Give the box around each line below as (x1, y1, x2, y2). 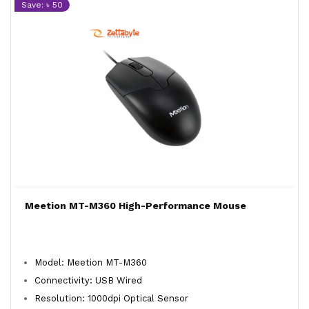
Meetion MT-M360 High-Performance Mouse (25, 200, 246, 211)
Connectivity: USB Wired (34, 275, 142, 286)
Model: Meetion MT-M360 (34, 257, 147, 268)
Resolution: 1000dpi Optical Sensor (34, 293, 188, 303)
